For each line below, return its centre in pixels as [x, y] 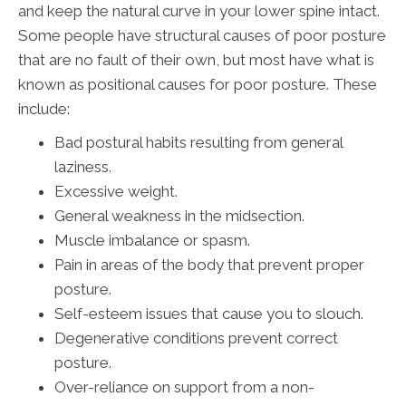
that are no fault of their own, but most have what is [196, 60]
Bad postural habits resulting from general [198, 143]
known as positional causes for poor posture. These [198, 85]
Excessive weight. [116, 192]
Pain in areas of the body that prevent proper [209, 265]
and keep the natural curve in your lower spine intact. [199, 11]
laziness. [83, 167]
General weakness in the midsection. [179, 216]
